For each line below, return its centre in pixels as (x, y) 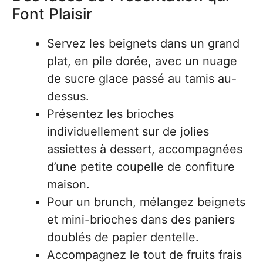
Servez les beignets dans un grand (143, 43)
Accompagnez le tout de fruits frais (144, 255)
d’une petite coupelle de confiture (141, 167)
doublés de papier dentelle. (123, 237)
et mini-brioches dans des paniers (141, 220)
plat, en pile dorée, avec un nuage (142, 61)
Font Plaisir (52, 14)
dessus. (68, 96)
